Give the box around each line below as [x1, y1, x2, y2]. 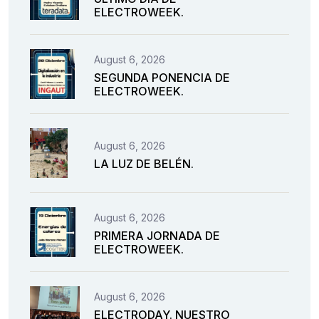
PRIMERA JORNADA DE [94, 229, 220, 244]
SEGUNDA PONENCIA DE [94, 70, 230, 85]
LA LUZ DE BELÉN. [94, 156, 194, 171]
